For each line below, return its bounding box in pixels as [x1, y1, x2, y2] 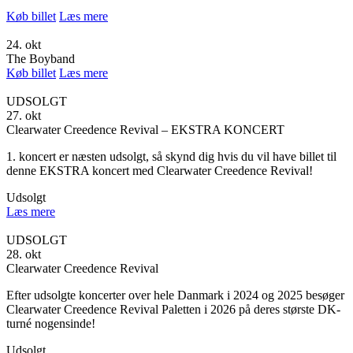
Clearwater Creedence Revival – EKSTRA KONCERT [6, 122, 284, 136]
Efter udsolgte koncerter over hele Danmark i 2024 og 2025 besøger [6, 288, 344, 302]
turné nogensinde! [6, 316, 95, 330]
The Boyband [6, 51, 75, 65]
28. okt [6, 247, 41, 261]
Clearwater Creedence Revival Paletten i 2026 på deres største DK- [6, 302, 340, 316]
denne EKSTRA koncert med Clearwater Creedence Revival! [6, 163, 313, 177]
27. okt [6, 108, 41, 122]
